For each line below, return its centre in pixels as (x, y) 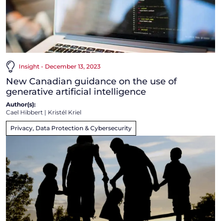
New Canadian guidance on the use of (91, 81)
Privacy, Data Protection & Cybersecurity (71, 128)
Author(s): (21, 104)
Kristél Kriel (65, 112)
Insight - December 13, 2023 (60, 66)
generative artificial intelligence (76, 92)
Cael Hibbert (24, 112)
